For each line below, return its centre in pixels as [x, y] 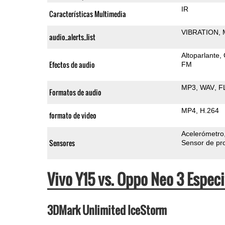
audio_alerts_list [72, 37]
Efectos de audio [72, 64]
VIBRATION [200, 32]
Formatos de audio [75, 92]
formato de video [73, 115]
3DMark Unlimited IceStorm [107, 210]
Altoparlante [201, 55]
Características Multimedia [87, 14]
